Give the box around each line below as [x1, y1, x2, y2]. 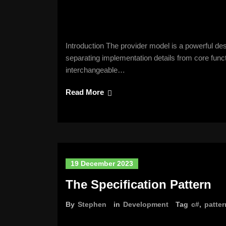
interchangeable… [66, 66, 125, 74]
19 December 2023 [71, 159, 133, 167]
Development [123, 200, 168, 208]
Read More [66, 88, 104, 96]
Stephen [78, 200, 106, 208]
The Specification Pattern [66, 178, 211, 191]
